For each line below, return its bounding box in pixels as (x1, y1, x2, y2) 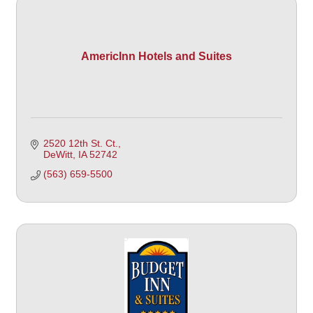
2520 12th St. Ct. (43, 137, 118, 149)
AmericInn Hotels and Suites (81, 50, 232, 62)
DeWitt (43, 148, 73, 160)
